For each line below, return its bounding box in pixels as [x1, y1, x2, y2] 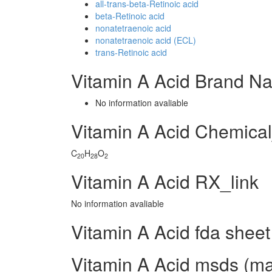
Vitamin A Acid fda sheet [71, 219, 270, 245]
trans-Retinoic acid [95, 46, 167, 58]
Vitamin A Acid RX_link [71, 168, 259, 194]
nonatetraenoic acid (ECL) [95, 34, 196, 46]
